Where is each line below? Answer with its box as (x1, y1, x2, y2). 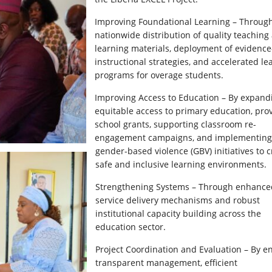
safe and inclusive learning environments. (95, 158, 267, 170)
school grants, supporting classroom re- (95, 118, 256, 130)
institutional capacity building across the (95, 207, 261, 219)
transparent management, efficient (95, 256, 237, 268)
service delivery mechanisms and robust (95, 194, 260, 206)
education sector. (95, 220, 166, 233)
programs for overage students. (95, 69, 223, 81)
